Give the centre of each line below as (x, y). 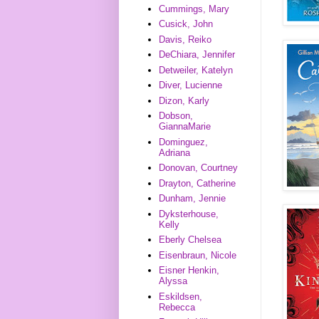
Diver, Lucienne (191, 85)
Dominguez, (184, 142)
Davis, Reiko (185, 39)
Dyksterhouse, (189, 214)
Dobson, (176, 116)
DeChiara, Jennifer (197, 55)
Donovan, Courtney (199, 168)
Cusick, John (186, 24)
